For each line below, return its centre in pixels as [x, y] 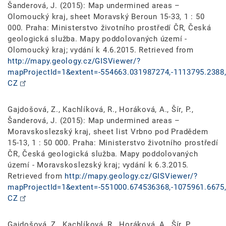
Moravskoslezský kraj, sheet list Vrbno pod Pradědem [108, 131]
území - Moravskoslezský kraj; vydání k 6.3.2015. [98, 165]
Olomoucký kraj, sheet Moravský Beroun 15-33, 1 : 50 [106, 16]
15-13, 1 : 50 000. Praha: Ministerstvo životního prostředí [113, 143]
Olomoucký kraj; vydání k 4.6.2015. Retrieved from [101, 50]
